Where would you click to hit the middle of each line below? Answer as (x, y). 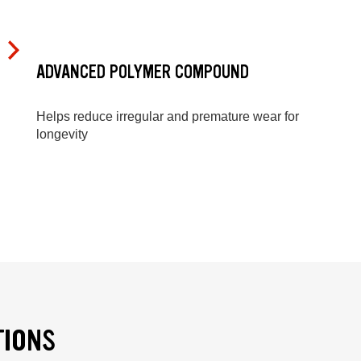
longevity (62, 135)
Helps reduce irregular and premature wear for (168, 117)
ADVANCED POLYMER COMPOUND (143, 72)
